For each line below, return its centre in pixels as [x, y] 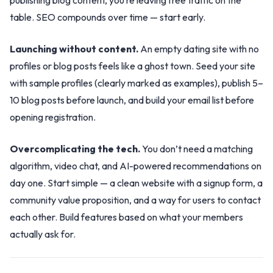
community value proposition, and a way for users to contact [135, 200]
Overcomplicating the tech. [75, 149]
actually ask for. [43, 234]
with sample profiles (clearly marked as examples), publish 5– [136, 83]
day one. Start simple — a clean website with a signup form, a [136, 183]
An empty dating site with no [199, 49]
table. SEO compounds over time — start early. [108, 17]
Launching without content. [74, 49]
